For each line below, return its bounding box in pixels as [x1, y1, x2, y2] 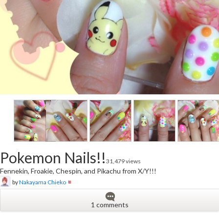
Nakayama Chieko [19, 178, 66, 186]
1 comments [90, 200, 129, 209]
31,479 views [106, 157, 141, 165]
